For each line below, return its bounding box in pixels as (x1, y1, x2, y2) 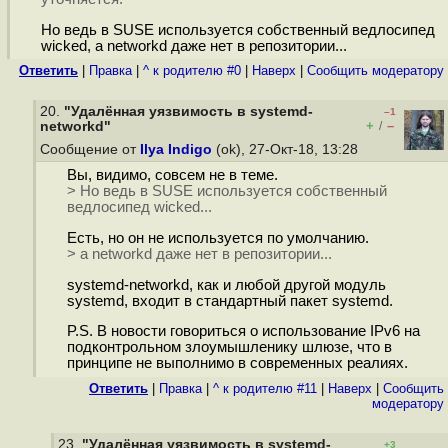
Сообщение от (40, 142, 140, 157)
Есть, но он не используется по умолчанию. (66, 230, 369, 247)
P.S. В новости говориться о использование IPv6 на (66, 323, 420, 340)
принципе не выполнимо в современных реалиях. (66, 355, 408, 372)
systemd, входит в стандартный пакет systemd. (66, 292, 393, 309)
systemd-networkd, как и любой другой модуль (66, 276, 386, 293)
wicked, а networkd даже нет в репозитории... (40, 38, 347, 55)
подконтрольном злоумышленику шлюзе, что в (66, 339, 392, 356)
